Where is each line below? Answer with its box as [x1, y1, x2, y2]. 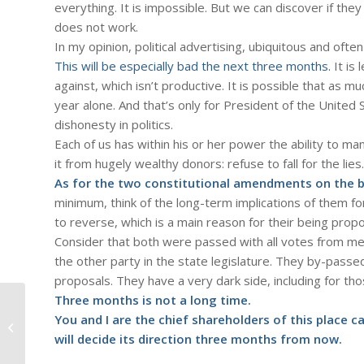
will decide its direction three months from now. [54, 330, 342, 347]
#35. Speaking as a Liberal [28, 328, 157, 343]
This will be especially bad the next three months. [54, 57, 331, 74]
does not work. [54, 18, 138, 35]
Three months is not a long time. [54, 291, 251, 308]
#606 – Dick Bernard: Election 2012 [28, 311, 194, 326]
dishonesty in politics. [54, 115, 173, 132]
